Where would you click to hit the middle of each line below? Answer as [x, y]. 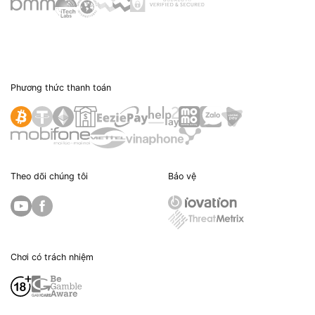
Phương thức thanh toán [61, 88]
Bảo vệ [182, 176]
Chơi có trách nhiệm [52, 257]
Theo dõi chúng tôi [49, 176]
